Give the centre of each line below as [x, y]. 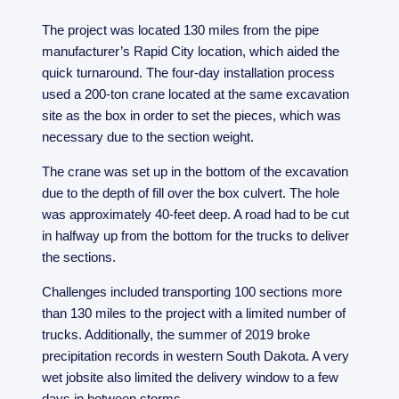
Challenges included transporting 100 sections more [192, 291]
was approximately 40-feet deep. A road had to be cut [196, 214]
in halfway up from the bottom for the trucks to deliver [196, 235]
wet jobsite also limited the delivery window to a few [191, 377]
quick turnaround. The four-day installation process [189, 72]
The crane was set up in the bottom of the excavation [195, 171]
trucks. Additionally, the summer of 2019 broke [176, 334]
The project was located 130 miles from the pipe [181, 29]
